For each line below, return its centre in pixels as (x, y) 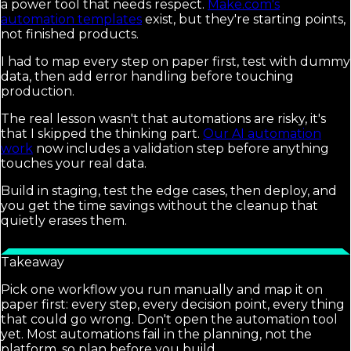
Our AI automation (262, 133)
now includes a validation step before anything (181, 148)
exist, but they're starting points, (244, 19)
